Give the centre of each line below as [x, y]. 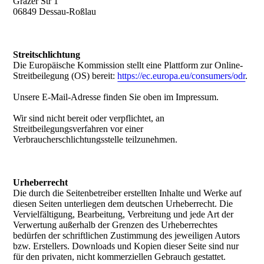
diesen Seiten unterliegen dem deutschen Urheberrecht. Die [123, 204]
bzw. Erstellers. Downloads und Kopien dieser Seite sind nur [126, 246]
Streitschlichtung [47, 55]
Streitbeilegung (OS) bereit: [65, 76]
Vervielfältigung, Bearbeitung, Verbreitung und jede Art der [123, 214]
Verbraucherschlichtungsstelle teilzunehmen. [95, 139]
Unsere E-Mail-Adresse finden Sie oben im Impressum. [117, 97]
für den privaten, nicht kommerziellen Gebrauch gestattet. [120, 257]
